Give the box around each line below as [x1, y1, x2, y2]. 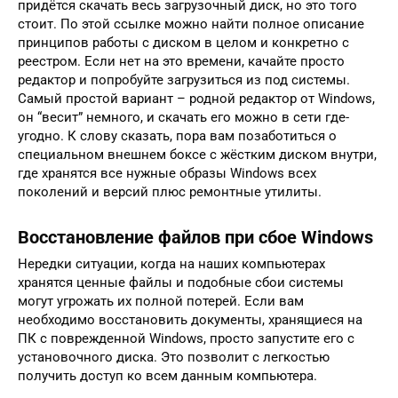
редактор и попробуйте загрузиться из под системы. [18, 72, 350, 89]
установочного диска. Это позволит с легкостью [18, 349, 330, 366]
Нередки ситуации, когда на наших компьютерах [18, 256, 325, 273]
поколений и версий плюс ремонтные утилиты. [18, 184, 322, 201]
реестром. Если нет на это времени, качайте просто [18, 53, 345, 70]
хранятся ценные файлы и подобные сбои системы [18, 275, 344, 291]
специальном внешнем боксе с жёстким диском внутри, [18, 147, 377, 163]
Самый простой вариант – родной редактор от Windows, [18, 91, 375, 107]
